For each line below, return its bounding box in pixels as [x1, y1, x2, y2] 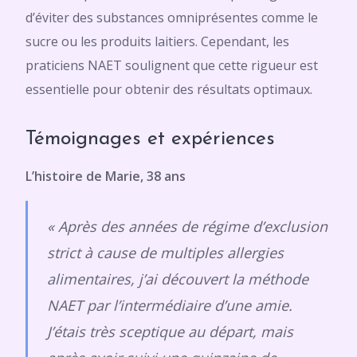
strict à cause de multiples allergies [47, 243, 284, 262]
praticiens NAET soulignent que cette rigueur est [25, 57, 318, 74]
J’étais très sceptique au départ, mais [47, 322, 293, 341]
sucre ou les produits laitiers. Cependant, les [25, 33, 289, 50]
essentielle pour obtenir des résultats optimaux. [25, 80, 312, 98]
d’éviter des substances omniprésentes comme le [25, 9, 318, 26]
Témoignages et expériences [25, 129, 275, 149]
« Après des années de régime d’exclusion [47, 217, 328, 236]
